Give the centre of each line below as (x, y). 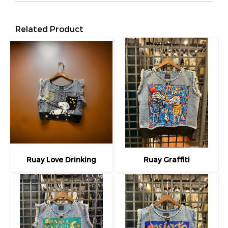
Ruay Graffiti (167, 160)
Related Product (49, 29)
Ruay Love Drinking (61, 160)
